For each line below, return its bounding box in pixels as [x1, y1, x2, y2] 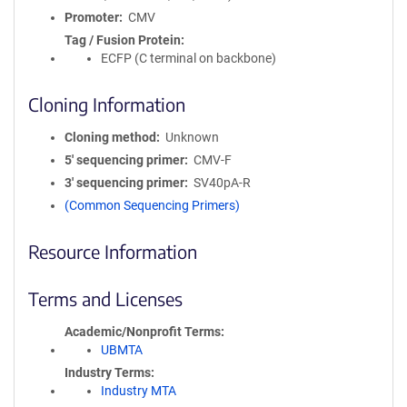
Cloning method [65, 130, 156, 144]
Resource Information [28, 240, 197, 263]
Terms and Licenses [28, 287, 183, 310]
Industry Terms [65, 365, 151, 380]
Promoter [65, 10, 119, 25]
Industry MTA [101, 383, 176, 398]
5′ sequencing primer [65, 153, 184, 167]
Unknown [164, 130, 219, 144]
